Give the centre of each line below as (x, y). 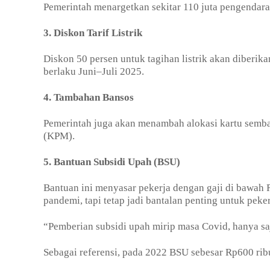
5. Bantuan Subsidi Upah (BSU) (112, 162)
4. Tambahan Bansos (89, 98)
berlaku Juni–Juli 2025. (94, 72)
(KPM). (59, 136)
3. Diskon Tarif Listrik (93, 33)
